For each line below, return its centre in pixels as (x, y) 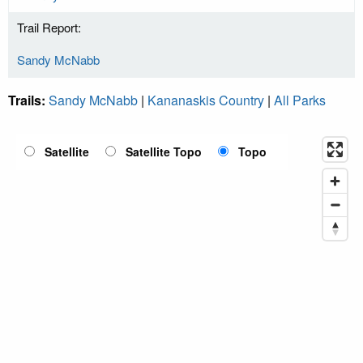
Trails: (28, 100)
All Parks (300, 100)
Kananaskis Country (206, 100)
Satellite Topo (164, 152)
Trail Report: (49, 28)
